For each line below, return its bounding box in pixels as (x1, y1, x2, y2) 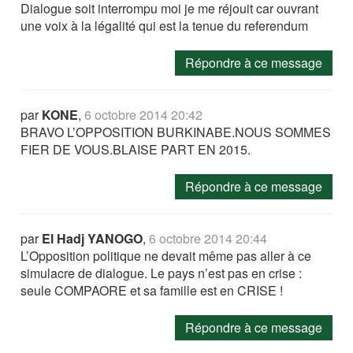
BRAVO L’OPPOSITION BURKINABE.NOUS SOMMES (20, 123, 332, 142)
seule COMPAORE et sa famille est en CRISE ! (20, 281, 284, 300)
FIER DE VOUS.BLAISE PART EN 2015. (20, 140, 251, 159)
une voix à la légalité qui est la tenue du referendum (20, 17, 309, 35)
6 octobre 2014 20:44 (149, 229, 268, 248)
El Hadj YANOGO (42, 229, 143, 248)
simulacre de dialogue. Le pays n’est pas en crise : (20, 264, 303, 283)
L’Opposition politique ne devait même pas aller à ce (20, 247, 312, 266)
